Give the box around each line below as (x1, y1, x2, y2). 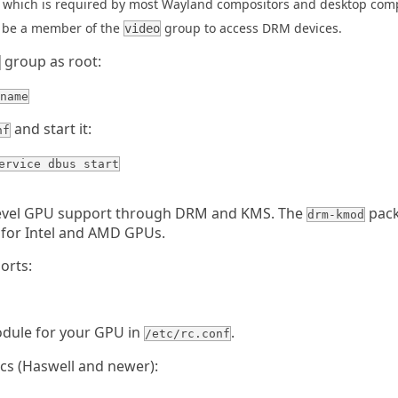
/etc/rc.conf (145, 327, 230, 340)
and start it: (11, 119, 92, 139)
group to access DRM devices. (161, 20, 342, 36)
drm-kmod (307, 208, 364, 221)
